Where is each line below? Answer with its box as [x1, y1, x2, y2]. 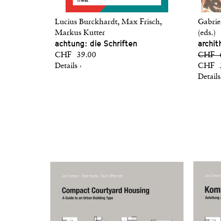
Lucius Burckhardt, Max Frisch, [55, 18, 162, 26]
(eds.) [198, 29, 216, 37]
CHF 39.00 [55, 51, 96, 59]
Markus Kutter [55, 29, 105, 37]
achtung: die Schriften [55, 39, 137, 48]
